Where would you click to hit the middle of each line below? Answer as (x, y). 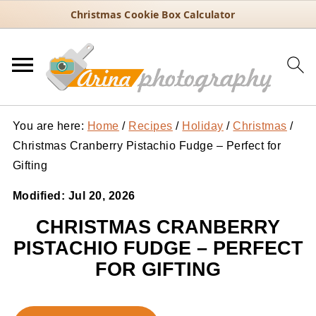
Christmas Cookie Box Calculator (153, 14)
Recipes (151, 126)
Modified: (40, 196)
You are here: (50, 126)
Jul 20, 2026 (102, 196)
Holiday (203, 126)
